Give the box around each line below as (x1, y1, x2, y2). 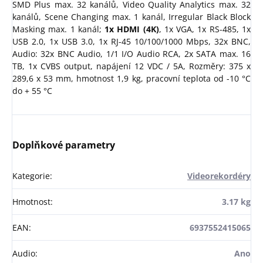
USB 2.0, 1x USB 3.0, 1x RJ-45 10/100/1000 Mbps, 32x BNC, (12, 36, 251, 48)
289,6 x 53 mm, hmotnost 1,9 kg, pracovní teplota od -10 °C (12, 73, 251, 85)
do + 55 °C (12, 85, 52, 97)
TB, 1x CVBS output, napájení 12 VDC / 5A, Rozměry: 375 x (12, 60, 251, 72)
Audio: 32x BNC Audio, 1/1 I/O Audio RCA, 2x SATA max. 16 (12, 48, 251, 60)
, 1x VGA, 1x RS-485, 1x (159, 23, 251, 35)
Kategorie (12, 170, 50, 182)
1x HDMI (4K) (104, 23, 159, 35)
